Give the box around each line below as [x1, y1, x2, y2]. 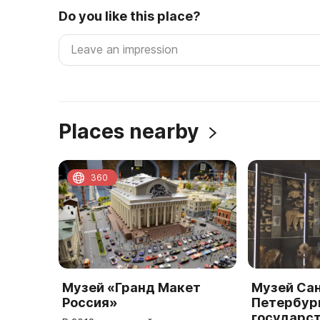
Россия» [62, 295, 118, 311]
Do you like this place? [59, 9, 201, 24]
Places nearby [59, 119, 204, 144]
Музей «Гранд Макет [62, 280, 201, 296]
